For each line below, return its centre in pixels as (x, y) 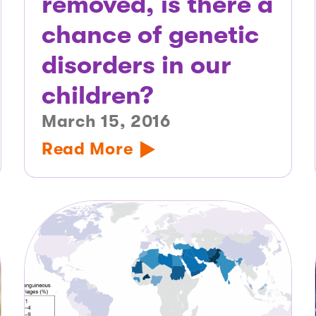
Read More (87, 149)
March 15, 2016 (106, 122)
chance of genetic (150, 35)
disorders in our (136, 66)
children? (97, 96)
